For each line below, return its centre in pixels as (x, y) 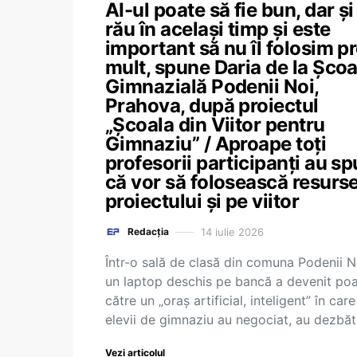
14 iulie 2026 (232, 231)
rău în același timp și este (218, 29)
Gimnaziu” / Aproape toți (216, 144)
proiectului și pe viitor (202, 201)
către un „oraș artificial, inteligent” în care (230, 300)
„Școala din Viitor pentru (215, 125)
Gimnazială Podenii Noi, (212, 86)
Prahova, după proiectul (212, 106)
